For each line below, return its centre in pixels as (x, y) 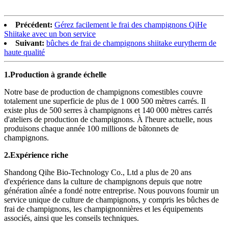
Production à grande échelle (58, 74)
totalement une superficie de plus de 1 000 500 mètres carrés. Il (105, 101)
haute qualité (24, 52)
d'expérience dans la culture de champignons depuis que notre (103, 181)
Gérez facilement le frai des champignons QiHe (131, 24)
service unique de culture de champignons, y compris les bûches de (111, 199)
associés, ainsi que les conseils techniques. (72, 218)
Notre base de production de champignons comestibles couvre (103, 92)
